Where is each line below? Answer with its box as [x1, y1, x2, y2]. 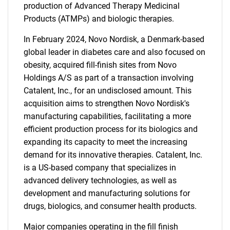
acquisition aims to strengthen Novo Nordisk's [24, 99, 189, 108]
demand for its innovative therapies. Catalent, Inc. [24, 150, 202, 160]
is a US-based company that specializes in [24, 163, 176, 172]
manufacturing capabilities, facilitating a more [24, 111, 191, 121]
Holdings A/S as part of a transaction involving [24, 73, 194, 83]
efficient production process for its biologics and [24, 124, 198, 134]
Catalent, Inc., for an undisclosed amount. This [24, 86, 191, 95]
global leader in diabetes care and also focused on [24, 47, 205, 57]
